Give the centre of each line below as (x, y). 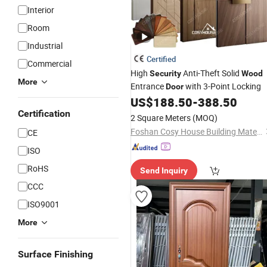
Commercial (49, 63)
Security (165, 73)
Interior (41, 10)
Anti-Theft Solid (211, 73)
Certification (44, 114)
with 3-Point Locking (222, 86)
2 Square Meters (161, 118)
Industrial (45, 46)
